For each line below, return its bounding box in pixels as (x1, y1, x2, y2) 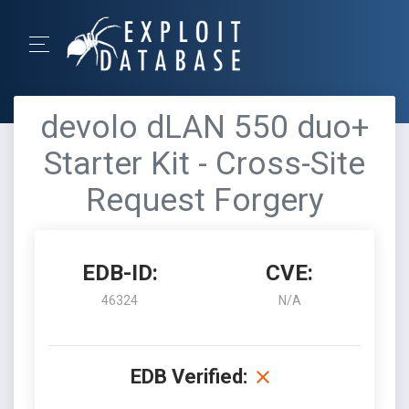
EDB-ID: (81, 260, 158, 286)
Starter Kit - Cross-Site (44, 145, 365, 183)
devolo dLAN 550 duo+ (40, 109, 369, 146)
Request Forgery (85, 182, 324, 219)
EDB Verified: (131, 365, 247, 388)
